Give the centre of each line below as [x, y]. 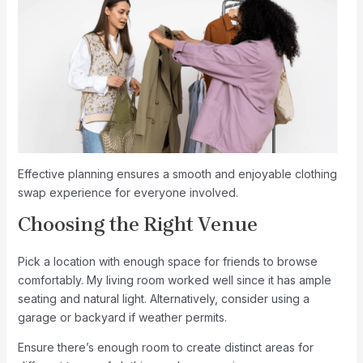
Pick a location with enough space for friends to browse [167, 262]
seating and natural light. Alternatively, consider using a [163, 299]
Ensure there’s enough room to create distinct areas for [165, 348]
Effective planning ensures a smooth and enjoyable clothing [177, 174]
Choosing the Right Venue [137, 225]
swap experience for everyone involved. [128, 193]
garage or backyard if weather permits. [122, 318]
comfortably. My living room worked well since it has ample [174, 280]
